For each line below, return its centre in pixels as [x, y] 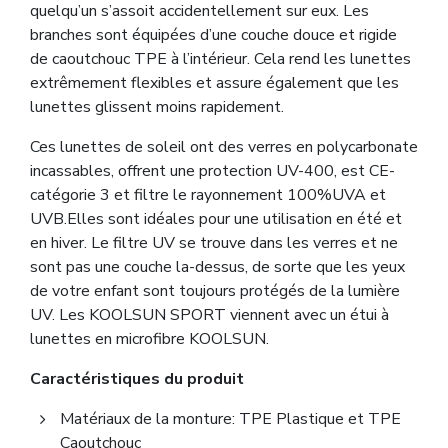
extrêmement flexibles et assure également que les [214, 82]
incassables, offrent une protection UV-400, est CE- [212, 170]
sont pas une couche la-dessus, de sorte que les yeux [217, 266]
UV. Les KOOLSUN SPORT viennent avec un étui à [209, 314]
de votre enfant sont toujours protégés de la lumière [215, 290]
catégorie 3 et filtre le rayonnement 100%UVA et [208, 194]
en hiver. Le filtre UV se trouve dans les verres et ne [214, 242]
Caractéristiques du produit [137, 378]
